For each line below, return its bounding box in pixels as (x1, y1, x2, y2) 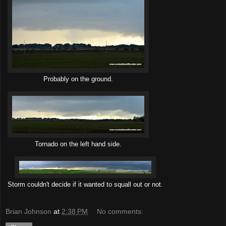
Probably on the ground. (43, 76, 113, 83)
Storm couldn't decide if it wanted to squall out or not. (8, 181, 163, 189)
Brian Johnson (6, 207, 51, 215)
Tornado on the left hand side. (35, 141, 122, 148)
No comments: (97, 207, 144, 215)
